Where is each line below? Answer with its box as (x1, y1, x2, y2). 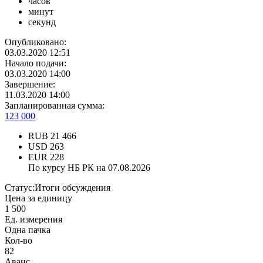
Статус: (5, 183, 35, 193)
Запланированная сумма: (5, 100, 104, 111)
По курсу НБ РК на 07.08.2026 (28, 163, 150, 173)
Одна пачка (5, 225, 50, 235)
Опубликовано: (5, 37, 66, 48)
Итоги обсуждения (35, 183, 110, 193)
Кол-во (5, 235, 32, 246)
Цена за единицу (5, 193, 72, 204)
